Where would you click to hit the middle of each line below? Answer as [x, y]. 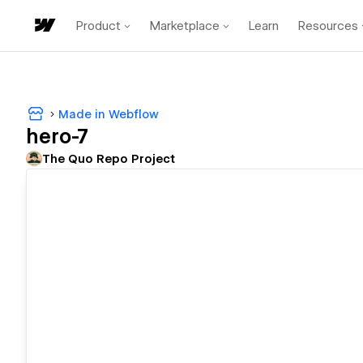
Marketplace [185, 26]
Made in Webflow [109, 114]
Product [98, 26]
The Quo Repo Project [109, 159]
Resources [328, 26]
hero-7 [57, 137]
